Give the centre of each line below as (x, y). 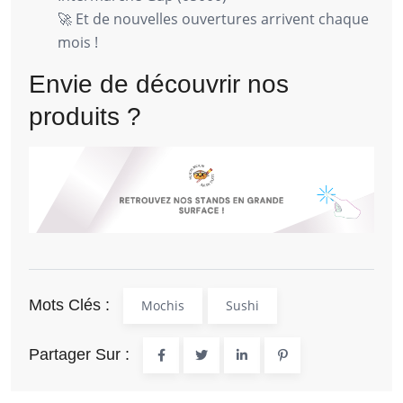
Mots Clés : (69, 305)
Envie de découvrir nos (159, 85)
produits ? (85, 117)
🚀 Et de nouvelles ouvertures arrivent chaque (213, 19)
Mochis (163, 306)
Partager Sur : (79, 355)
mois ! (78, 43)
